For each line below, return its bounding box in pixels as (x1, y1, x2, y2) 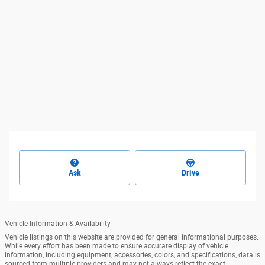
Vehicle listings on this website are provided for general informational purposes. (5, 232, 258, 241)
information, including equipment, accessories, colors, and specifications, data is (5, 250, 260, 259)
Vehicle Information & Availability (5, 219, 111, 228)
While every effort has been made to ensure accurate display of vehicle (5, 241, 228, 250)
